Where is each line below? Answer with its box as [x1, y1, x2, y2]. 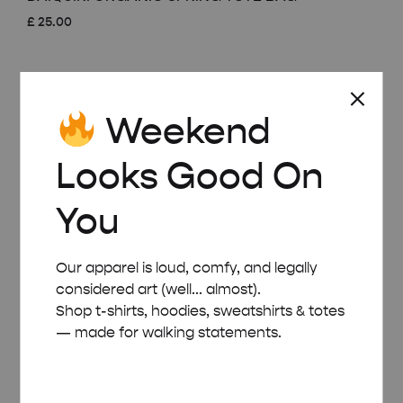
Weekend [97, 107, 271, 153]
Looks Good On [56, 152, 324, 198]
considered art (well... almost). [56, 279, 262, 299]
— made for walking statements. [56, 322, 282, 342]
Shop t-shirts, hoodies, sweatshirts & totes [56, 300, 345, 320]
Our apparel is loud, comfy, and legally [56, 257, 318, 277]
